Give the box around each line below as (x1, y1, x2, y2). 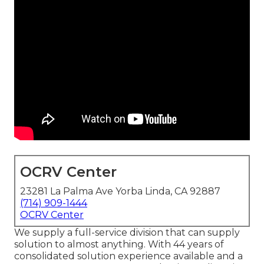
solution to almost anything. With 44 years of (14, 239, 224, 250)
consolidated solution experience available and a (14, 250, 243, 262)
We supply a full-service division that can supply (14, 227, 240, 239)
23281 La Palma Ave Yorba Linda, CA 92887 (20, 186, 220, 197)
